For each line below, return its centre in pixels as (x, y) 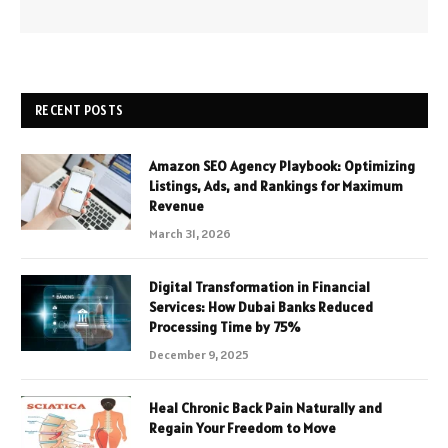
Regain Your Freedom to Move (242, 428)
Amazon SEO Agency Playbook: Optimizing (282, 166)
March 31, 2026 (190, 234)
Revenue (176, 206)
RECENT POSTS (79, 111)
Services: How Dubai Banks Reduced (261, 307)
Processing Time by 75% (224, 327)
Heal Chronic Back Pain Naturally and (265, 408)
